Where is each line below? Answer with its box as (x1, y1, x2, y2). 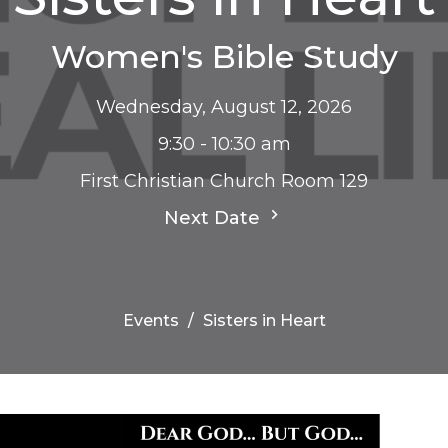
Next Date (164, 206, 265, 229)
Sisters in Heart (202, 310, 326, 330)
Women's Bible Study (50, 36, 398, 76)
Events (122, 310, 179, 330)
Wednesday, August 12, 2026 (96, 95, 352, 118)
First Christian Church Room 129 (80, 169, 368, 192)
